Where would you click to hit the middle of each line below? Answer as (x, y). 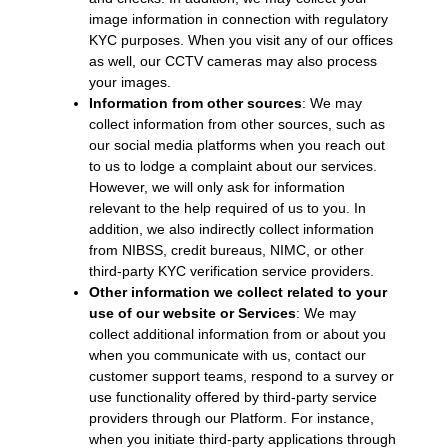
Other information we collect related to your (237, 292)
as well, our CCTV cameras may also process (232, 61)
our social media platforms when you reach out (236, 145)
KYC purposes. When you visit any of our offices (240, 40)
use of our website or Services (192, 313)
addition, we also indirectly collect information (231, 229)
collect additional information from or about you (237, 334)
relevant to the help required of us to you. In (227, 208)
